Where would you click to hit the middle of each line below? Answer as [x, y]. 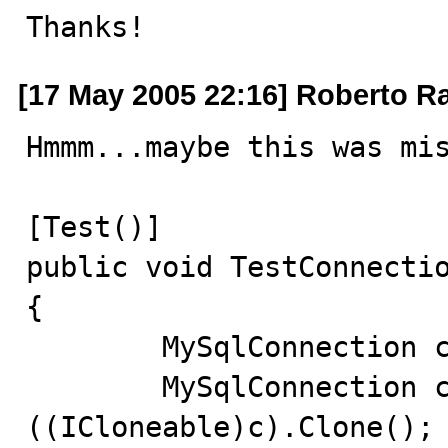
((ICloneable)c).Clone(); [230, 427]
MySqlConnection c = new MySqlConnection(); [94, 347]
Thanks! [85, 27]
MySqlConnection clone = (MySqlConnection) [94, 387]
